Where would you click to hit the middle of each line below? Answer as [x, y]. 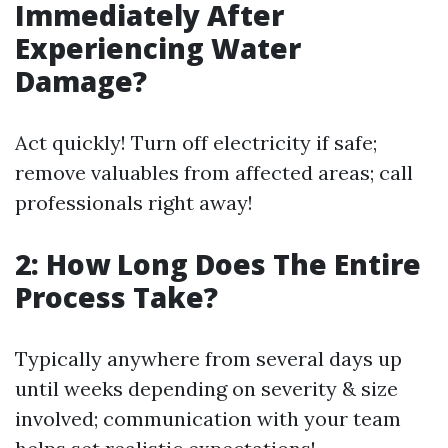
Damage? [81, 81]
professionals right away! [134, 202]
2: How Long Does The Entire [218, 264]
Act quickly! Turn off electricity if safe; [196, 142]
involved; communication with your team [208, 418]
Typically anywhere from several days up [208, 358]
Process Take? [116, 297]
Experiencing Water [158, 48]
